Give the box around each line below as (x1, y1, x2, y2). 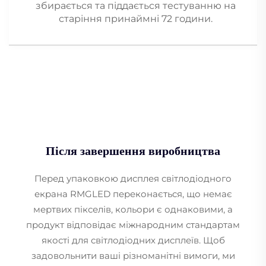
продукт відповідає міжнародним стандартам (26, 219, 240, 231)
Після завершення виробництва (46, 144, 220, 158)
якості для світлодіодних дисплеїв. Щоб (41, 235, 225, 246)
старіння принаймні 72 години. (59, 13, 213, 25)
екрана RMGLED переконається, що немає (34, 188, 232, 200)
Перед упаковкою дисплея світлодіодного (34, 173, 232, 185)
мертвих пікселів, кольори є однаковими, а (33, 204, 233, 216)
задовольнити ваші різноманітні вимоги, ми (31, 250, 235, 262)
